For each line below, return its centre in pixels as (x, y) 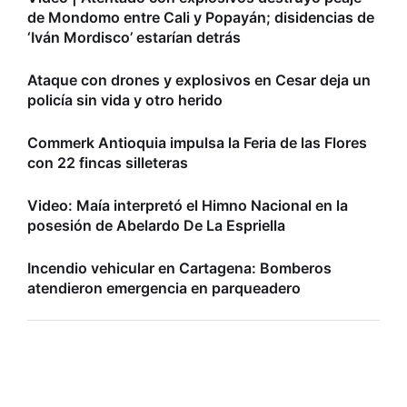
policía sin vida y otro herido (125, 99)
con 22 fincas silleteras (108, 162)
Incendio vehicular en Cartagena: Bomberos (179, 268)
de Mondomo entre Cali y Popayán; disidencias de (201, 17)
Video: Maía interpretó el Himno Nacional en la (188, 205)
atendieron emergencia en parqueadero (164, 288)
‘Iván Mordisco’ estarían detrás (134, 37)
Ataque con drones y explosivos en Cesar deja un (199, 79)
